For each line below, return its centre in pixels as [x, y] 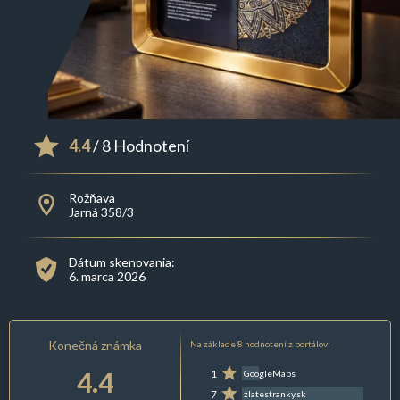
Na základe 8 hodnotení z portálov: [260, 344]
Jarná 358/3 [101, 212]
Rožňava [92, 198]
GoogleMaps [270, 374]
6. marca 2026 [107, 277]
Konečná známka [96, 346]
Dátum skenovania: [121, 262]
